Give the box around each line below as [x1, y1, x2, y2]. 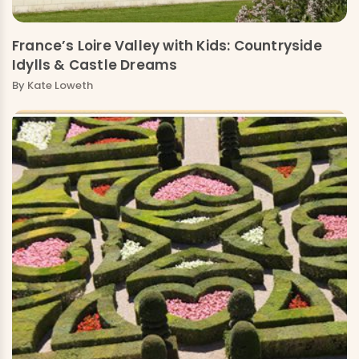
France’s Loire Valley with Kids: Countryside [12, 35, 322, 55]
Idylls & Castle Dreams [12, 54, 178, 75]
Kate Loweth [27, 77, 93, 93]
